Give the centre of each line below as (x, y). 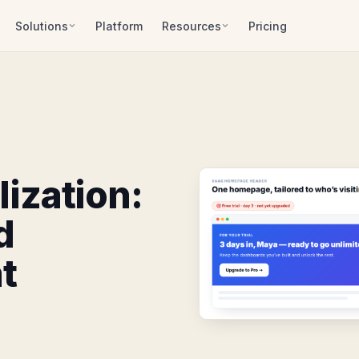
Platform (119, 26)
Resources (191, 26)
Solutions (41, 26)
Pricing (267, 26)
